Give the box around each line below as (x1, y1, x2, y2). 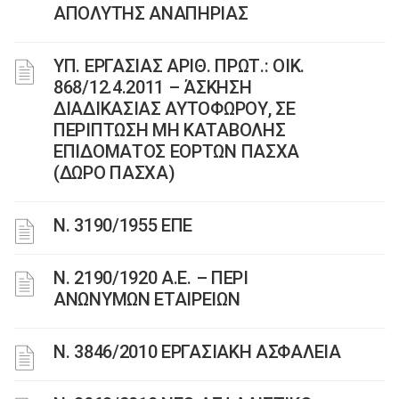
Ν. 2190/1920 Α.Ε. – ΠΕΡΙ (53, 267, 248, 289)
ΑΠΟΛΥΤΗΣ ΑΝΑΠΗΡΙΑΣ (53, 3, 248, 24)
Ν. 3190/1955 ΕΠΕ (53, 215, 193, 236)
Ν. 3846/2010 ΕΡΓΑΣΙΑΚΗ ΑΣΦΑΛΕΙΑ (53, 341, 341, 362)
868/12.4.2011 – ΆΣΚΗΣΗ (53, 77, 252, 98)
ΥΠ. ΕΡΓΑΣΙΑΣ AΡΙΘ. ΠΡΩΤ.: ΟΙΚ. (53, 55, 305, 77)
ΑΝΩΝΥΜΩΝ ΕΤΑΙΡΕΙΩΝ (53, 289, 240, 310)
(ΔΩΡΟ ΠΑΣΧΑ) (53, 162, 175, 183)
